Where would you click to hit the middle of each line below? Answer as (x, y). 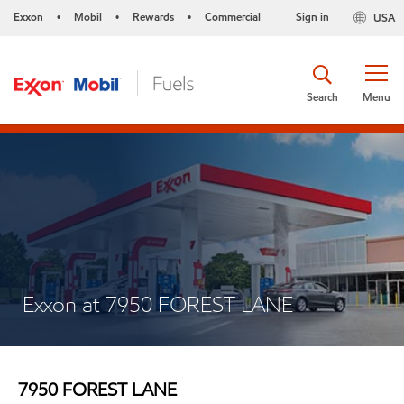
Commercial (233, 17)
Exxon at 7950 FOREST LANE (158, 304)
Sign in (312, 17)
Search (322, 96)
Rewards (153, 17)
